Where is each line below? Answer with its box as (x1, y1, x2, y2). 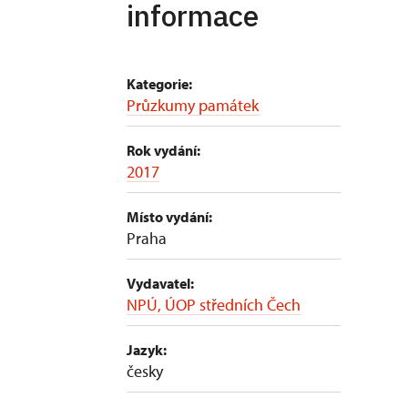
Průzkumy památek (127, 95, 259, 116)
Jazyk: (127, 341, 167, 359)
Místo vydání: (127, 208, 212, 226)
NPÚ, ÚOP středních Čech (127, 294, 301, 315)
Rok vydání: (127, 141, 200, 159)
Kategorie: (127, 75, 192, 93)
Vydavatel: (127, 274, 194, 292)
